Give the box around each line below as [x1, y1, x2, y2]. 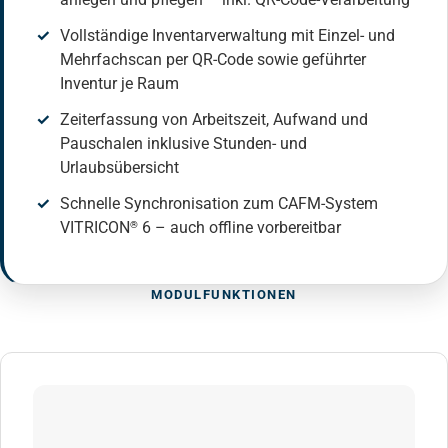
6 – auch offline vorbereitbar [138, 218, 341, 238]
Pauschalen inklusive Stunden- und [60, 134, 307, 154]
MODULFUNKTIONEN [150, 287, 298, 303]
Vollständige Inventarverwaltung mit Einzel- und [60, 26, 395, 46]
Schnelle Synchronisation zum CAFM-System [60, 194, 378, 214]
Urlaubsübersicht [60, 158, 179, 178]
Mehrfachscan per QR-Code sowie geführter [60, 50, 366, 70]
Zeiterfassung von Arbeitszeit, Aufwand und [60, 110, 368, 130]
